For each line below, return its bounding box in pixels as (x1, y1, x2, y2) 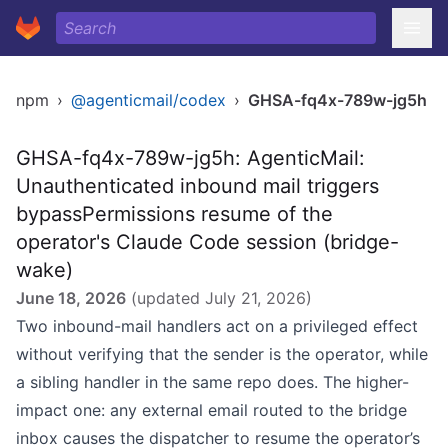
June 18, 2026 (16, 288, 126, 308)
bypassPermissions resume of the (16, 202, 333, 226)
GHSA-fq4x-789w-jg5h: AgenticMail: (16, 146, 365, 170)
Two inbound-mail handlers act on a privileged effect (16, 316, 418, 336)
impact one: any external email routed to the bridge (16, 400, 407, 420)
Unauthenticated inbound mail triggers (16, 174, 379, 198)
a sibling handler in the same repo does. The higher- (16, 372, 409, 392)
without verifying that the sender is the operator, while (16, 344, 428, 364)
